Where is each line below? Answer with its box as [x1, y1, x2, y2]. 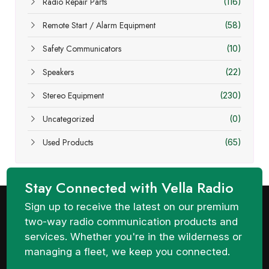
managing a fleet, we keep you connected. [25, 246, 231, 258]
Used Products [43, 136, 93, 148]
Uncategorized [43, 112, 94, 125]
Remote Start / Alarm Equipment [43, 19, 156, 31]
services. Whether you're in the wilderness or [25, 231, 243, 243]
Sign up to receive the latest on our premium [25, 201, 240, 213]
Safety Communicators [43, 42, 121, 55]
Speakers [43, 65, 74, 78]
